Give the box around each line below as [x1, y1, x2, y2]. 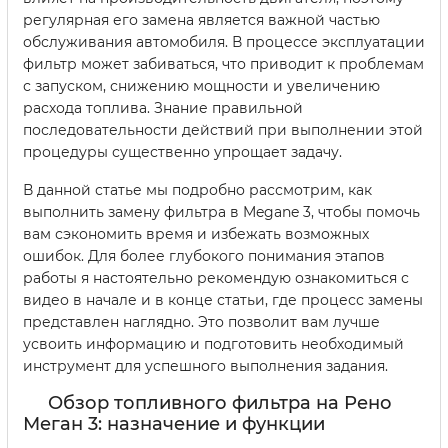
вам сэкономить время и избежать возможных [23, 225, 369, 244]
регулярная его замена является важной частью [23, 11, 380, 30]
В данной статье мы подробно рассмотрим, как [23, 181, 372, 200]
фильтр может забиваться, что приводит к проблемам [23, 55, 424, 74]
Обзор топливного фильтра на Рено [48, 392, 392, 415]
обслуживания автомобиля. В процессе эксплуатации [23, 33, 425, 52]
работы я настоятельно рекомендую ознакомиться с [23, 269, 409, 288]
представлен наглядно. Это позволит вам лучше [23, 313, 380, 332]
